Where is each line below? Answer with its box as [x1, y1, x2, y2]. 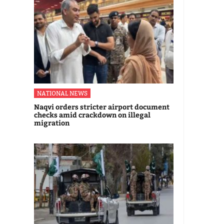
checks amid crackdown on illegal [34, 109, 150, 119]
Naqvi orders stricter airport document [34, 101, 169, 111]
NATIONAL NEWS [37, 89, 87, 97]
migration [34, 117, 69, 127]
